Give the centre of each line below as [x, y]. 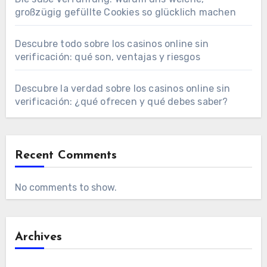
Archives [38, 237]
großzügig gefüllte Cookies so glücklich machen [125, 12]
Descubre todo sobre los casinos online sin [111, 44]
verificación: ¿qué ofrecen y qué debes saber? [121, 101]
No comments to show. [66, 187]
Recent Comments [66, 155]
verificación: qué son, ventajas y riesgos [107, 57]
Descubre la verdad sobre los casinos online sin [122, 88]
